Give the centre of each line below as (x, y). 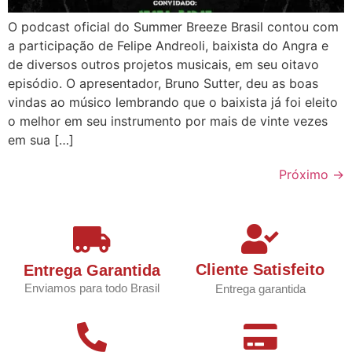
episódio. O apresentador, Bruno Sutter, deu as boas (163, 84)
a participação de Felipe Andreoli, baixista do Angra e (168, 46)
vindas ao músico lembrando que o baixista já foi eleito (173, 103)
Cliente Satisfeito (260, 270)
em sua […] (41, 140)
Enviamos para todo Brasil (92, 288)
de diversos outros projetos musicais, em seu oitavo (163, 65)
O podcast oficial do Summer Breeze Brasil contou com (173, 27)
